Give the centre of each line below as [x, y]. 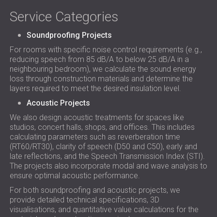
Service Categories [64, 17]
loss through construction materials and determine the [101, 79]
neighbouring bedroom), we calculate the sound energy [103, 69]
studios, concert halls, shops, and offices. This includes [102, 127]
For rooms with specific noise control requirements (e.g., [106, 50]
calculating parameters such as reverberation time [95, 137]
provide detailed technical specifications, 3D [85, 200]
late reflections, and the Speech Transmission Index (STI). [107, 156]
